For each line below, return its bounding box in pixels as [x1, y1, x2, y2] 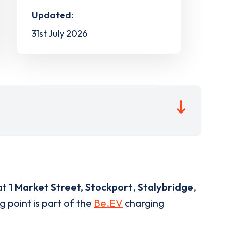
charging [123, 196, 164, 209]
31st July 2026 [31, 27, 87, 39]
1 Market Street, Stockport [9, 180, 133, 193]
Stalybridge [138, 180, 193, 193]
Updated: [31, 9, 73, 21]
